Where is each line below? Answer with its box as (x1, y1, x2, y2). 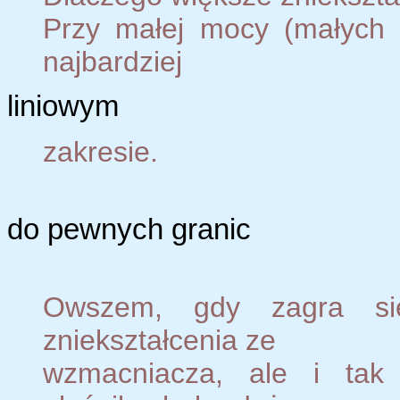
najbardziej (43, 45, 182, 78)
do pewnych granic (7, 212, 251, 246)
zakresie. (43, 135, 158, 168)
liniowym (7, 90, 119, 123)
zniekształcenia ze (43, 324, 276, 357)
